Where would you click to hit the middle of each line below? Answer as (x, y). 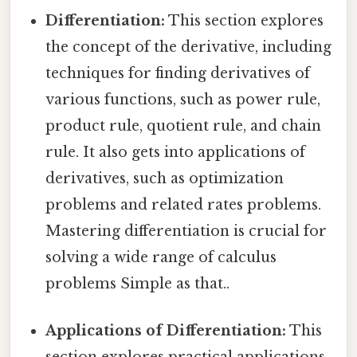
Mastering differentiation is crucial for (186, 231)
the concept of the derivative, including (189, 47)
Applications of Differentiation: (166, 331)
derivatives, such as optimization (165, 179)
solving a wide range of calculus (161, 258)
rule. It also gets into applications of (176, 153)
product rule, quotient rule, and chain (184, 126)
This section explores (245, 21)
